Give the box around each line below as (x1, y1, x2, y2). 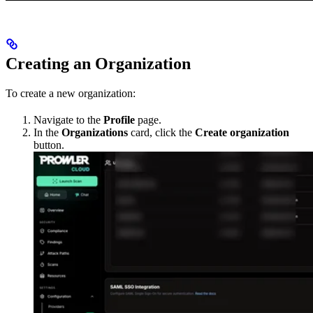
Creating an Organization (6, 54, 191, 73)
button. (34, 139, 64, 152)
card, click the (128, 126, 195, 139)
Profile (103, 114, 135, 126)
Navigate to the (34, 114, 103, 126)
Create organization (195, 126, 289, 139)
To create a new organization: (6, 87, 136, 100)
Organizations (61, 126, 128, 139)
